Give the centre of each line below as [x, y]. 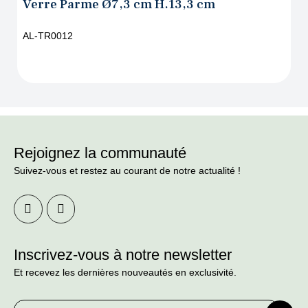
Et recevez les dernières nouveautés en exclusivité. [125, 272]
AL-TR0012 [48, 36]
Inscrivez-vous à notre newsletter [123, 254]
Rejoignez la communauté [100, 153]
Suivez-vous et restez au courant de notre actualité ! [127, 171]
